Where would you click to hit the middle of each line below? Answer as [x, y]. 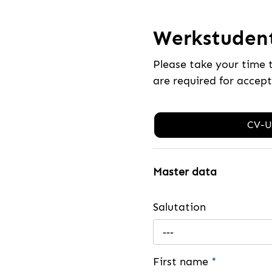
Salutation [179, 207]
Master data [185, 172]
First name [182, 261]
